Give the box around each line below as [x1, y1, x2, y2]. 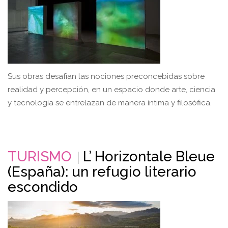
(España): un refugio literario [8, 163, 196, 180]
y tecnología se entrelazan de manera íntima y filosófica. [8, 98, 212, 107]
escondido [8, 178, 78, 195]
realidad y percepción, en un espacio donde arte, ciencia [8, 84, 215, 94]
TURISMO [8, 148, 72, 165]
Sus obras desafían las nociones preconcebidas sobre [8, 71, 205, 81]
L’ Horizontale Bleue [83, 148, 215, 165]
